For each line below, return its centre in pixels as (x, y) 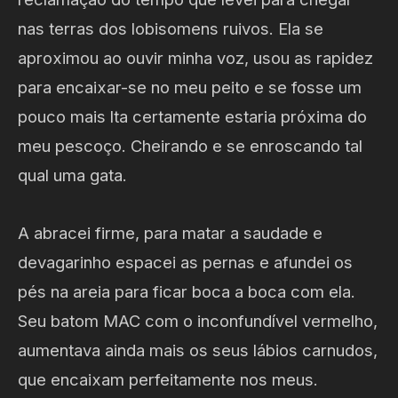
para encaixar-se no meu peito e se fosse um (190, 88)
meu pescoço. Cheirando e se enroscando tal (190, 146)
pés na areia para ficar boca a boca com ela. (187, 292)
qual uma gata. (72, 175)
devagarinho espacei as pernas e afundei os (185, 263)
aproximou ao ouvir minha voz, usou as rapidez (195, 58)
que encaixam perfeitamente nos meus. (168, 380)
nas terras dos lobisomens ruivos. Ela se (171, 29)
